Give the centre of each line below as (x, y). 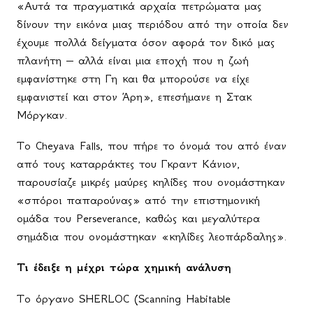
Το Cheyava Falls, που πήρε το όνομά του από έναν (152, 146)
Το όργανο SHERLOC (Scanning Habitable (124, 299)
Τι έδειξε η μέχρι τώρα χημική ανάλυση (124, 268)
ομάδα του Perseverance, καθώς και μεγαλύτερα (138, 218)
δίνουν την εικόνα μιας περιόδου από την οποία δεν (153, 24)
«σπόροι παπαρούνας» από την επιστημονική (138, 200)
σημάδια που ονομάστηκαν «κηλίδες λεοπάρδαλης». (152, 236)
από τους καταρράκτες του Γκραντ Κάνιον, (128, 164)
